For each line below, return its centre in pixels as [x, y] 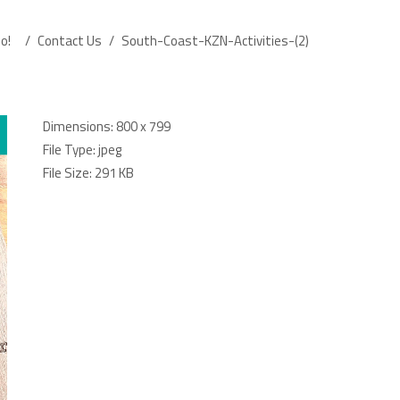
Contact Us [70, 41]
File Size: [67, 173]
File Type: [69, 150]
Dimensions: [78, 126]
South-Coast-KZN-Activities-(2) [215, 41]
